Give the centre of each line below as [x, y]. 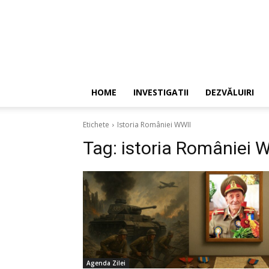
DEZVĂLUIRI [230, 92]
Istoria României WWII [154, 125]
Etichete [96, 125]
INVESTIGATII [161, 92]
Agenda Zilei [106, 263]
